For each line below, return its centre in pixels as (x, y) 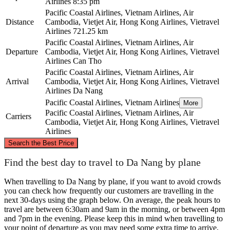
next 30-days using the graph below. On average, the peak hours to (112, 200)
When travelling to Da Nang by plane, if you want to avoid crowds (112, 181)
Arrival (17, 81)
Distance (20, 22)
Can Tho (87, 61)
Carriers (18, 116)
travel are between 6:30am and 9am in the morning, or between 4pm (114, 209)
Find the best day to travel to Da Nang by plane (102, 162)
